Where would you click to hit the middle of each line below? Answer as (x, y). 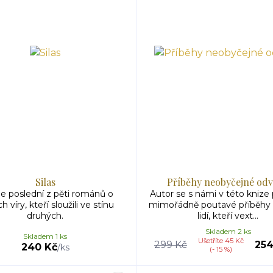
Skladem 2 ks (228, 231)
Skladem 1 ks (45, 236)
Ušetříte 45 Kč (221, 241)
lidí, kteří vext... (228, 216)
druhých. (45, 216)
